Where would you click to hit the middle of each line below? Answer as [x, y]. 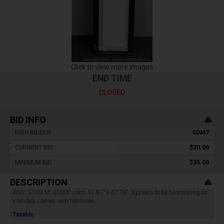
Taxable [23, 214]
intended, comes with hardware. [55, 201]
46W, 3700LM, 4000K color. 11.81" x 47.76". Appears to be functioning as [110, 192]
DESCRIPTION [39, 182]
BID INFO [28, 120]
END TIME [112, 78]
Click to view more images [112, 67]
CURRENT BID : [35, 147]
